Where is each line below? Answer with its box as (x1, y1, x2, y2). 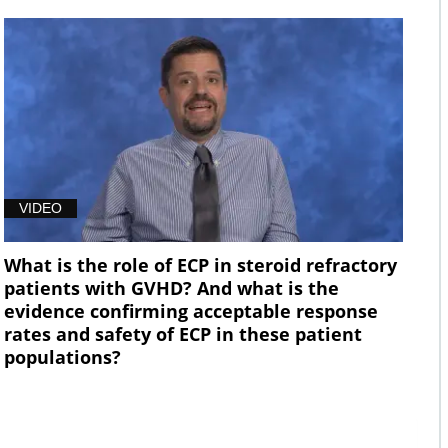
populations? (3, 345, 121, 370)
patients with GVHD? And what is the (3, 276, 339, 301)
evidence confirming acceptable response (3, 299, 378, 324)
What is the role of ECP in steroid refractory (3, 253, 397, 278)
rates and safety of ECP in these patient (3, 322, 362, 347)
